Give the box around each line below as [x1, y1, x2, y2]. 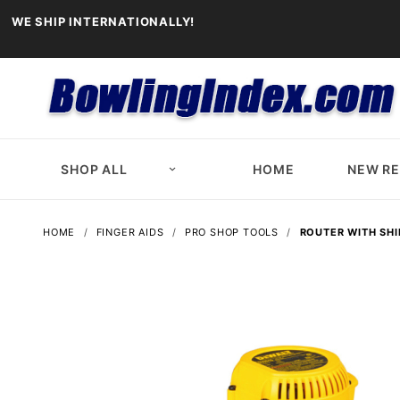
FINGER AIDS [96, 226, 164, 239]
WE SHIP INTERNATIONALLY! [12, 14, 196, 29]
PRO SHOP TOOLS [184, 226, 279, 239]
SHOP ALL [61, 162, 128, 178]
